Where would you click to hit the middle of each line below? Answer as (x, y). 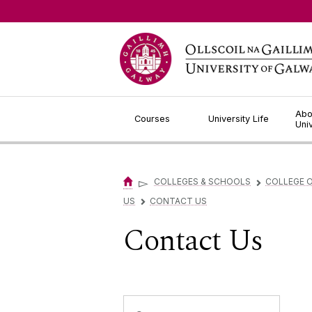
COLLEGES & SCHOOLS (202, 182)
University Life (239, 119)
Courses (152, 119)
